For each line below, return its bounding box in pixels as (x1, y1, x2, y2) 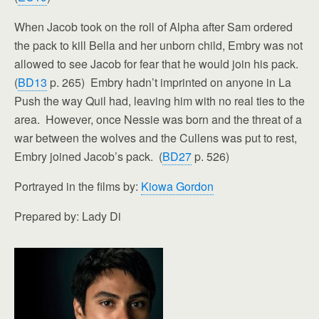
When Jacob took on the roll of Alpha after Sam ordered (14, 19, 293, 35)
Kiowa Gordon (141, 178, 214, 194)
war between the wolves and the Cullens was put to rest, (14, 130, 297, 146)
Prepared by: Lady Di (14, 208, 121, 224)
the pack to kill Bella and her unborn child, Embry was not (14, 37, 303, 53)
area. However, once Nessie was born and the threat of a (14, 111, 302, 127)
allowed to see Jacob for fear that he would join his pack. (14, 56, 298, 72)
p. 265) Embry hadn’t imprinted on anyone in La (47, 74, 291, 90)
